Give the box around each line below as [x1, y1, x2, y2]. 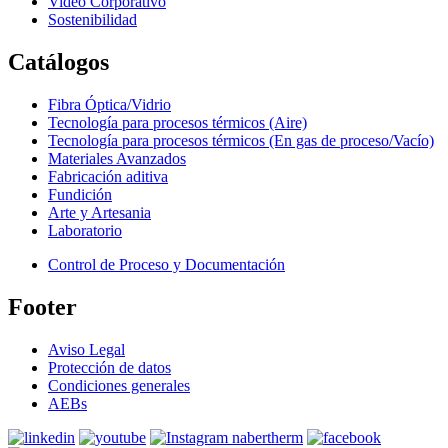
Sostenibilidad [48, 10, 137, 28]
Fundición [48, 185, 112, 203]
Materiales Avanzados [48, 149, 186, 167]
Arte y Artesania [48, 203, 151, 221]
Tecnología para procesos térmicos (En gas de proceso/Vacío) [48, 131, 434, 149]
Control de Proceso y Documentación [48, 255, 285, 273]
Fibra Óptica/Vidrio [48, 95, 171, 113]
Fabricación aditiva [48, 167, 168, 185]
